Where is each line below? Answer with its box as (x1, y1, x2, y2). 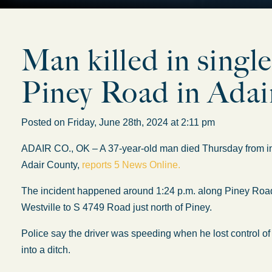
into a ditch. (21, 245, 70, 255)
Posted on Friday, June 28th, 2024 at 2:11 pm (21, 117, 225, 127)
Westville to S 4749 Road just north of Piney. (21, 202, 212, 212)
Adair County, (21, 160, 82, 170)
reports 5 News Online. (82, 160, 180, 170)
